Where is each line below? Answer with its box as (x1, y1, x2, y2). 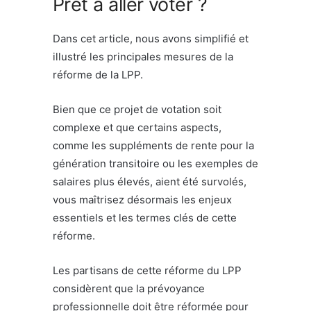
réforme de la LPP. (53, 67, 143, 81)
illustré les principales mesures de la (53, 49, 233, 63)
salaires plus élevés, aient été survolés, (53, 174, 246, 188)
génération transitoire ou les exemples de (53, 156, 258, 170)
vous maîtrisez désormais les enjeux (53, 192, 232, 206)
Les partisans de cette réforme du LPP (53, 263, 242, 277)
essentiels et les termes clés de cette (53, 210, 237, 224)
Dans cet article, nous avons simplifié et (53, 31, 249, 45)
